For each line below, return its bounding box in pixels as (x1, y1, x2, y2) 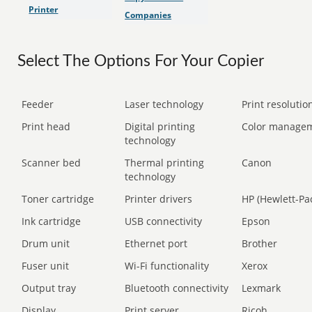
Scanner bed (22, 156, 81, 169)
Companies (125, 9, 172, 21)
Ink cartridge (22, 214, 81, 228)
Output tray (22, 281, 77, 295)
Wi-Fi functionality (125, 259, 210, 272)
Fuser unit (22, 259, 70, 272)
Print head (22, 120, 71, 133)
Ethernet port (125, 237, 188, 250)
